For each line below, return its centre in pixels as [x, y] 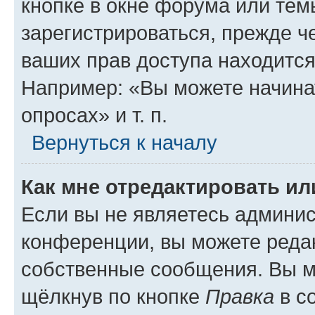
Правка [240, 296]
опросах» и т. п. [94, 115]
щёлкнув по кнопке [113, 296]
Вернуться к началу [124, 142]
